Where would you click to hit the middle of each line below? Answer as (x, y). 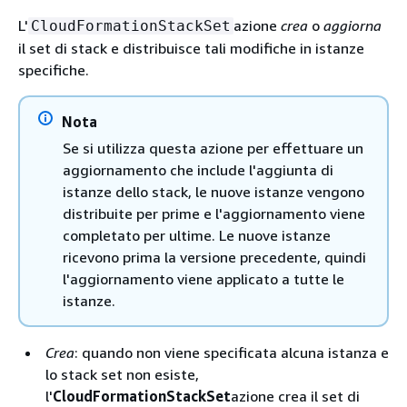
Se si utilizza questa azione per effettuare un (213, 148)
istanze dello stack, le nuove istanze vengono (213, 191)
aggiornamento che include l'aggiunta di (198, 169)
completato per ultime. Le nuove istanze (197, 235)
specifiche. (54, 69)
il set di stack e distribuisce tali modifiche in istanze (191, 48)
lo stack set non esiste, (122, 374)
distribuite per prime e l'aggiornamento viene (214, 213)
